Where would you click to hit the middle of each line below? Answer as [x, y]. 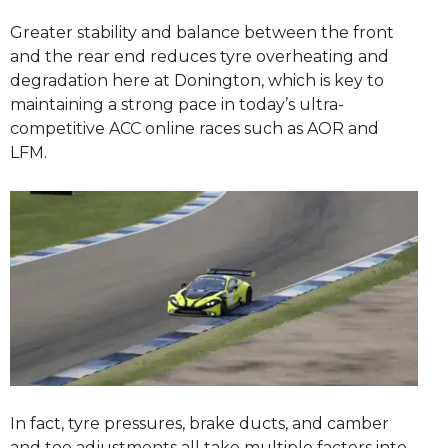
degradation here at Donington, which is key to [197, 81]
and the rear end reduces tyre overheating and [199, 57]
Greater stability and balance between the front [202, 33]
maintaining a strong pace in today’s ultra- [177, 105]
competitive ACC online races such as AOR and [194, 129]
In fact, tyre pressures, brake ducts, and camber [199, 423]
